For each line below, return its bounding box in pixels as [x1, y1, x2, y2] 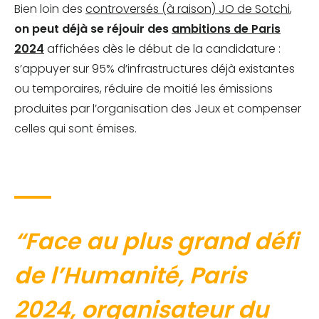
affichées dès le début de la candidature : [44, 41, 281, 58]
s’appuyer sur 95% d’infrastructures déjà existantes [14, 61, 295, 78]
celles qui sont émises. [14, 120, 137, 137]
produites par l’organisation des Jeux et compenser [14, 100, 301, 117]
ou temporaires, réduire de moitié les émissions [14, 80, 273, 98]
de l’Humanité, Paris [14, 259, 246, 292]
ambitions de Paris [172, 21, 281, 38]
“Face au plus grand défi [14, 225, 298, 258]
